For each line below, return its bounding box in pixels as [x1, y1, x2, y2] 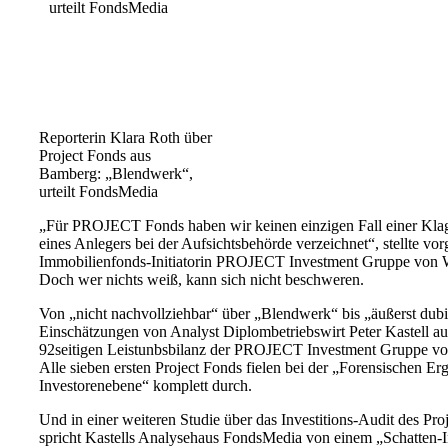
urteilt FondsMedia [38, 183, 158, 201]
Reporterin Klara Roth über [38, 129, 212, 147]
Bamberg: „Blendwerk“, [38, 165, 193, 183]
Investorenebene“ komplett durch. [38, 377, 252, 395]
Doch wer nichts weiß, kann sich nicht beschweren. [38, 271, 364, 289]
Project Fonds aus [38, 147, 151, 165]
